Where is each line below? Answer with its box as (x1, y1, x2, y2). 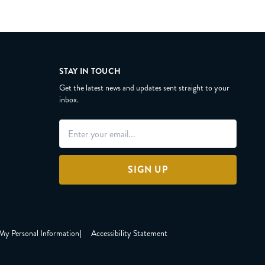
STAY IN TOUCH (59, 65, 121, 77)
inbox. (59, 93, 79, 105)
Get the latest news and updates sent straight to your (59, 82, 230, 93)
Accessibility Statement (91, 227, 167, 239)
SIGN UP (128, 163, 168, 176)
